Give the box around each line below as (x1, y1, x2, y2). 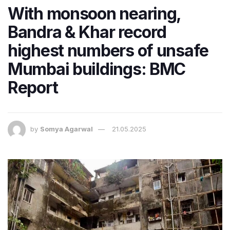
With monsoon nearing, (8, 3, 181, 24)
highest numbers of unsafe (8, 40, 208, 61)
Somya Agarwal (40, 124, 93, 133)
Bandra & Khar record (8, 22, 166, 42)
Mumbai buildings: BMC (8, 59, 186, 79)
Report (8, 77, 58, 98)
